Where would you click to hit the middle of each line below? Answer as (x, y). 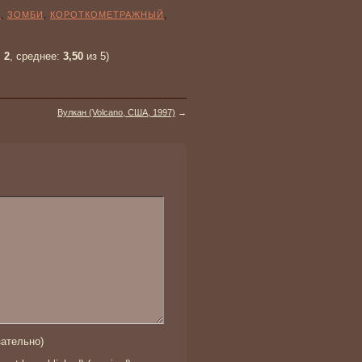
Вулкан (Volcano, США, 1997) (116, 112)
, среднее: (36, 56)
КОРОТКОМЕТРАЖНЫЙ (107, 15)
